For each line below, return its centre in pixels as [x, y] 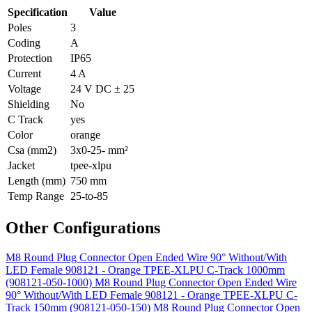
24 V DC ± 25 [102, 88]
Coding [24, 42]
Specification [38, 12]
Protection [30, 58]
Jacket [21, 165]
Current [24, 73]
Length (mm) [37, 180]
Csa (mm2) [32, 150]
